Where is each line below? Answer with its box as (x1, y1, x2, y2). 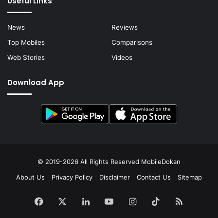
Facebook (43, 196, 84, 206)
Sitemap (178, 173, 202, 182)
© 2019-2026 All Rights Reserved (37, 158, 141, 166)
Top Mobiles (7, 38, 45, 46)
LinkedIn (89, 196, 124, 206)
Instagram (135, 196, 178, 206)
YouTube (113, 196, 148, 206)
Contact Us (137, 173, 171, 182)
